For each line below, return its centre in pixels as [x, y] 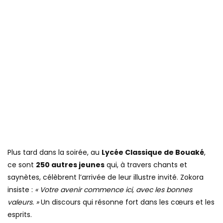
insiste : [21, 190]
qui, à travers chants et [146, 165]
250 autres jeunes [70, 165]
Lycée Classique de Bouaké [153, 153]
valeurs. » [23, 202]
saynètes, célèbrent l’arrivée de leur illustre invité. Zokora [106, 177]
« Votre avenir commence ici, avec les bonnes [113, 190]
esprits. [20, 215]
